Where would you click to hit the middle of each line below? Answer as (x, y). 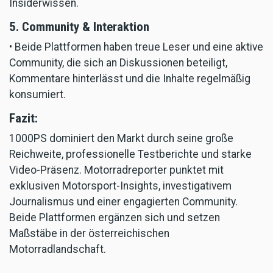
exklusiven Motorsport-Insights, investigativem (120, 186)
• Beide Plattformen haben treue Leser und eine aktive (136, 47)
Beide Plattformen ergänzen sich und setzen (115, 217)
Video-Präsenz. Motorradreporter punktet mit (116, 170)
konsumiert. (37, 94)
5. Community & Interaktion (79, 27)
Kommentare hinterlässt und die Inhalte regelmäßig (130, 78)
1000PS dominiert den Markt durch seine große (121, 138)
